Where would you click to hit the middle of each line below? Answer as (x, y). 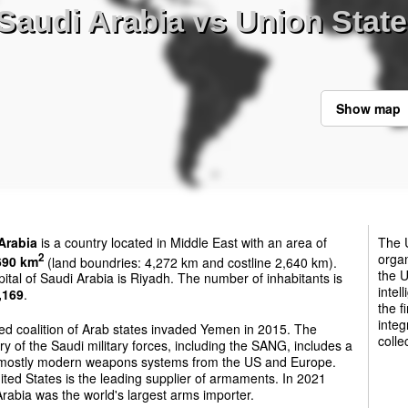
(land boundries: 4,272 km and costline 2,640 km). (190, 262)
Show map (368, 109)
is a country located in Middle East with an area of (182, 242)
